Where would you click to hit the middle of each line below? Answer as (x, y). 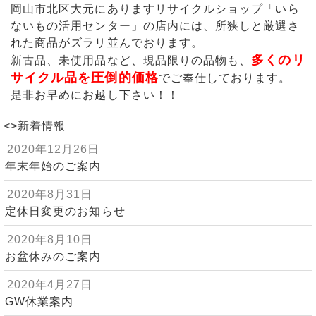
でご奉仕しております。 (225, 78)
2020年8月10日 (50, 240)
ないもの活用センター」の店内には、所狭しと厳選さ (155, 26)
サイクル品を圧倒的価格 (85, 78)
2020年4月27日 (50, 285)
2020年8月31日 (50, 195)
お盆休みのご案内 (53, 257)
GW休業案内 (39, 302)
